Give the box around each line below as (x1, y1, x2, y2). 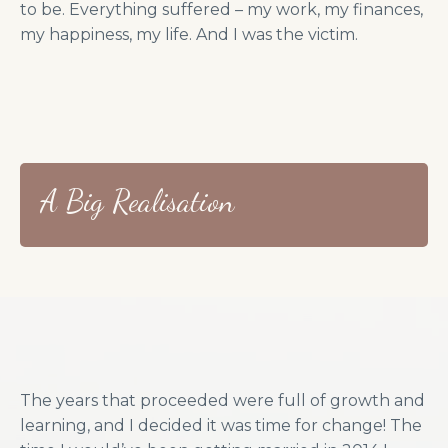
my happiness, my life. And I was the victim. (20, 25, 358, 45)
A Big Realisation (40, 183, 234, 220)
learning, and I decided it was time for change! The (20, 416, 422, 436)
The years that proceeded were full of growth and (20, 391, 425, 411)
